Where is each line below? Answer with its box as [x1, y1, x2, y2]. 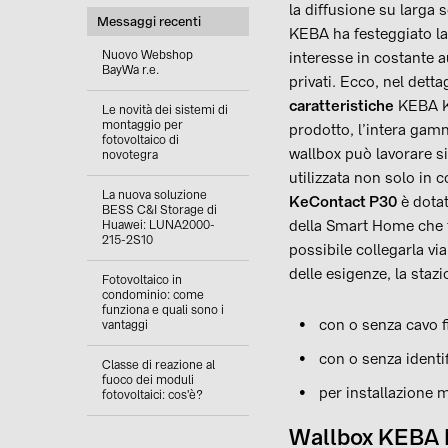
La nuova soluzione [102, 187, 207, 203]
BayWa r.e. [102, 62, 159, 78]
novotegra [102, 147, 158, 163]
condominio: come [102, 287, 204, 303]
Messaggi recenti [97, 13, 201, 30]
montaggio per [102, 117, 183, 133]
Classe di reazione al [102, 357, 215, 373]
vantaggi [102, 317, 148, 333]
